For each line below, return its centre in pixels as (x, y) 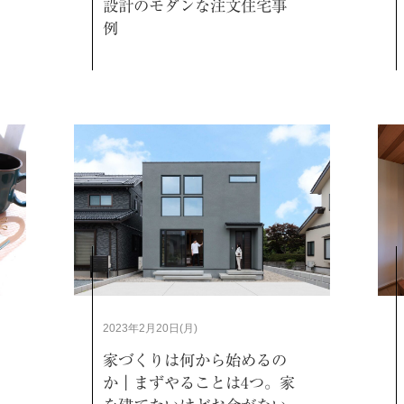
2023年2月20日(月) (150, 328)
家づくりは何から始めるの (194, 360)
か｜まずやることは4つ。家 (198, 382)
